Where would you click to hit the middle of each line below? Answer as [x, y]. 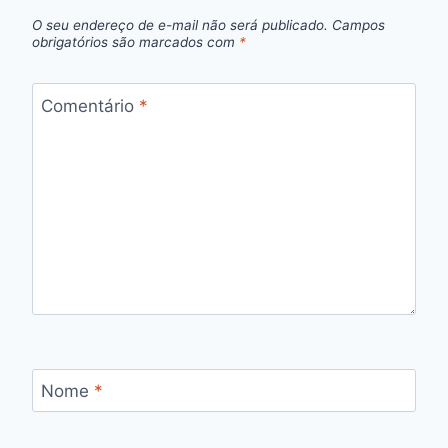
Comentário [89, 105]
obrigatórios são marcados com [135, 42]
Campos [358, 25]
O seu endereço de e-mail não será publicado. [180, 25]
